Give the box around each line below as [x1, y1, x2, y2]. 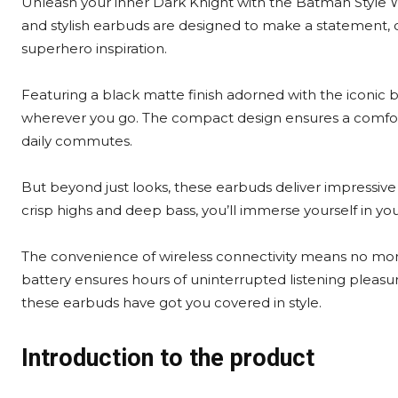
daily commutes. [21, 132, 132, 150]
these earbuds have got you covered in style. [21, 294, 322, 312]
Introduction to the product [21, 344, 314, 373]
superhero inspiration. [21, 40, 167, 58]
